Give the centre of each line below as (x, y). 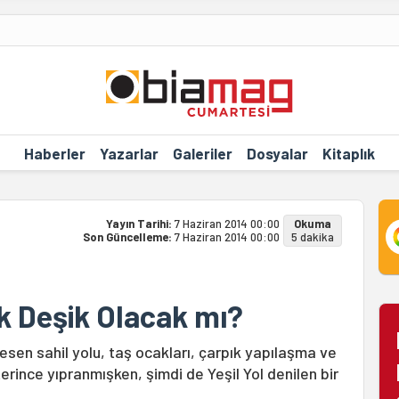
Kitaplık (348, 153)
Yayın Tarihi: (140, 224)
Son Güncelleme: (128, 237)
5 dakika (312, 237)
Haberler (54, 153)
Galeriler (202, 153)
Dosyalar (277, 153)
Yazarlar (129, 153)
